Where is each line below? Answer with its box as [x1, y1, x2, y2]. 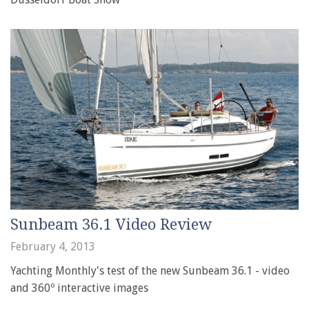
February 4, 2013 [10, 239, 95, 253]
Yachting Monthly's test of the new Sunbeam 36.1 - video [10, 263, 290, 277]
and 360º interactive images [10, 281, 148, 295]
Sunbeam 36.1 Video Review [10, 215, 212, 233]
